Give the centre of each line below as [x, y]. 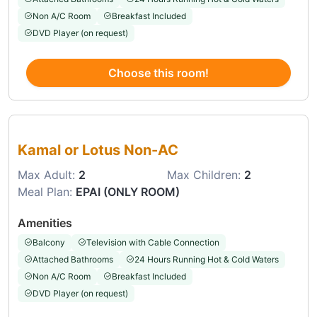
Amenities [45, 223]
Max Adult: [48, 175]
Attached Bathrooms [73, 259]
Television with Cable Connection [153, 242]
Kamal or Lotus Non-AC [98, 150]
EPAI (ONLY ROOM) [128, 192]
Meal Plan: [47, 192]
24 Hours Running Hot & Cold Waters [207, 259]
